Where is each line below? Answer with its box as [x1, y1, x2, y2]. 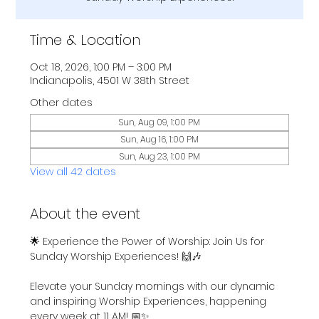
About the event [30, 203, 141, 224]
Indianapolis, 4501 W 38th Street [30, 73, 190, 88]
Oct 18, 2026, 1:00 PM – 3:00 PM [30, 59, 172, 74]
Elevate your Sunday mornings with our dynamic [30, 278, 278, 293]
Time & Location [30, 29, 141, 50]
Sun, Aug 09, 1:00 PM [119, 115, 200, 128]
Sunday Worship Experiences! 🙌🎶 [30, 249, 202, 263]
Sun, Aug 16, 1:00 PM [120, 132, 199, 145]
